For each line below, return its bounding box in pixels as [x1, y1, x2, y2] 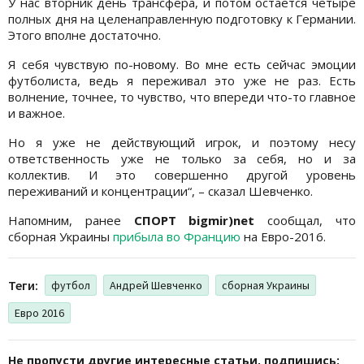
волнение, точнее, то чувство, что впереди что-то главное [8, 88, 356, 105]
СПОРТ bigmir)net [133, 211, 255, 228]
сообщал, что [254, 211, 357, 228]
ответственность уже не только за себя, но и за [8, 149, 356, 167]
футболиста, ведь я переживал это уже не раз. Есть [8, 71, 356, 89]
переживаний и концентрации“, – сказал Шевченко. [8, 182, 313, 199]
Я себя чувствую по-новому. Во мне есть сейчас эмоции [8, 55, 356, 72]
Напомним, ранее [8, 211, 134, 228]
